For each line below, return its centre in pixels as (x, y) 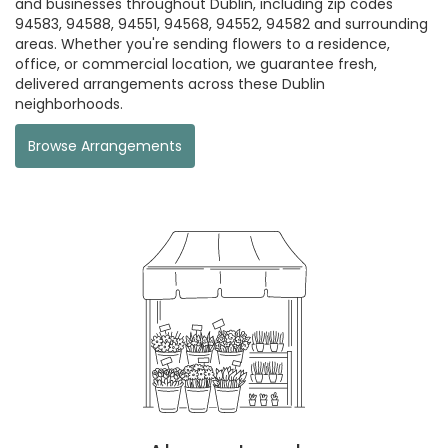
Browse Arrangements (105, 145)
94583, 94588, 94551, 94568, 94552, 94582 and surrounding (221, 23)
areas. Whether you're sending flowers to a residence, (202, 43)
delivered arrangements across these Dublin (170, 83)
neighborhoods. (69, 103)
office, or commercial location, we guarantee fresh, (196, 63)
